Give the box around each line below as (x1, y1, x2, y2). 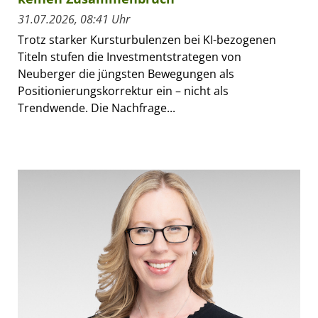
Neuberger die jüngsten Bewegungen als (18, 66, 234, 82)
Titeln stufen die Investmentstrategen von (18, 49, 241, 65)
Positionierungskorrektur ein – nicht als (18, 83, 229, 99)
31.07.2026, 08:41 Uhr (18, 11, 130, 28)
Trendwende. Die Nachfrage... (18, 100, 175, 116)
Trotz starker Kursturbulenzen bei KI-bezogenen (18, 32, 276, 48)
